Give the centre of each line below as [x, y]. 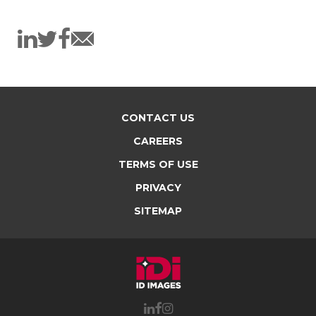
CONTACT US [158, 117]
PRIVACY [158, 187]
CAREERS [158, 141]
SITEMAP [158, 211]
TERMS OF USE [158, 164]
